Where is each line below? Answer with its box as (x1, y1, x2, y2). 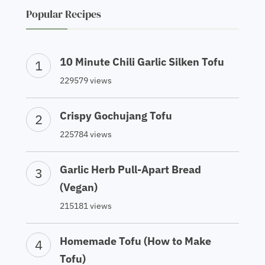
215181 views (60, 206, 112, 217)
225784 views (60, 134, 112, 146)
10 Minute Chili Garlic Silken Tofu (60, 60, 224, 75)
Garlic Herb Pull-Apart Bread (60, 168, 201, 182)
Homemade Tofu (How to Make (60, 240, 211, 254)
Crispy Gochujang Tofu (60, 114, 172, 128)
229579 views (60, 80, 112, 92)
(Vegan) (60, 186, 98, 200)
